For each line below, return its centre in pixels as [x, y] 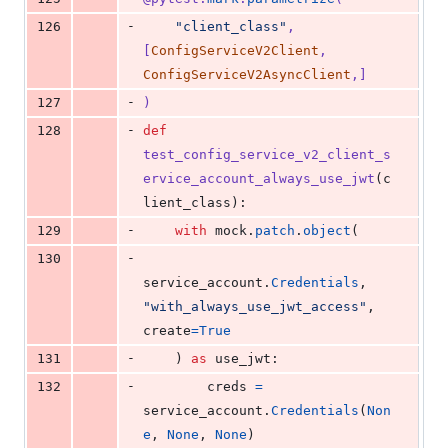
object [327, 231]
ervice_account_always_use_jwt [259, 179]
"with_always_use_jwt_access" [255, 307]
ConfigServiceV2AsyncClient [247, 75]
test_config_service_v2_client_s [267, 155]
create [167, 331]
